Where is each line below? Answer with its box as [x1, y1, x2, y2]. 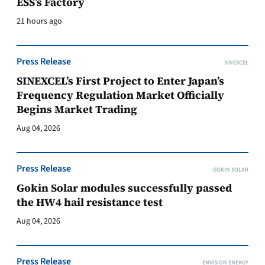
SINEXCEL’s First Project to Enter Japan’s [17, 73, 224, 88]
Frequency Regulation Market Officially [17, 88, 224, 102]
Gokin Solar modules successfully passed [17, 180, 232, 195]
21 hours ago [17, 15, 62, 27]
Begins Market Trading [17, 102, 137, 117]
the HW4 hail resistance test [17, 195, 163, 209]
